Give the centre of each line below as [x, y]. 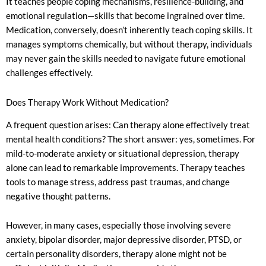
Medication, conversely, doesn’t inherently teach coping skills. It [129, 30]
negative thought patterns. [58, 196]
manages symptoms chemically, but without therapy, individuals [129, 44]
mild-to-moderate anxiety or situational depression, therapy [123, 153]
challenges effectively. [49, 73]
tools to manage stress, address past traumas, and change [118, 182]
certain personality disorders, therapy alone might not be [116, 254]
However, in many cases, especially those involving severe [118, 226]
